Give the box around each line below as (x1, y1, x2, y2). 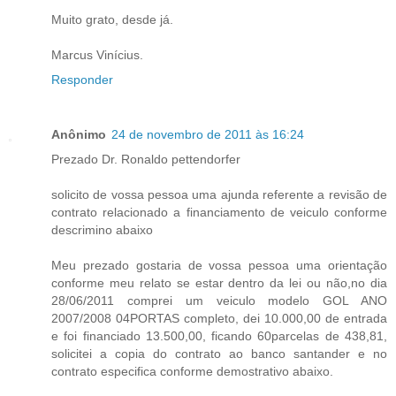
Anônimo (51, 126, 106, 141)
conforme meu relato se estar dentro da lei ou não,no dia (51, 275, 387, 290)
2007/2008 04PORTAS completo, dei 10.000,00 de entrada (51, 310, 387, 325)
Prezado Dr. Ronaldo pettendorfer (51, 151, 240, 166)
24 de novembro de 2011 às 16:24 (111, 126, 304, 141)
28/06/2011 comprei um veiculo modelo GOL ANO (51, 293, 387, 308)
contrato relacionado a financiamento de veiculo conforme (51, 204, 387, 219)
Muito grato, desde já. (51, 11, 173, 27)
